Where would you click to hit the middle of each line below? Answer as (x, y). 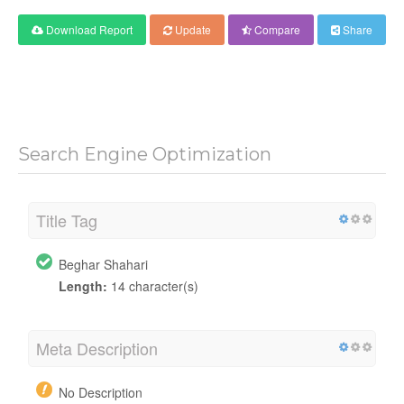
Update (192, 29)
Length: (83, 285)
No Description (101, 392)
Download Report (88, 29)
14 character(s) (153, 285)
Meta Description (97, 348)
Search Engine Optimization (145, 154)
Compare (276, 29)
